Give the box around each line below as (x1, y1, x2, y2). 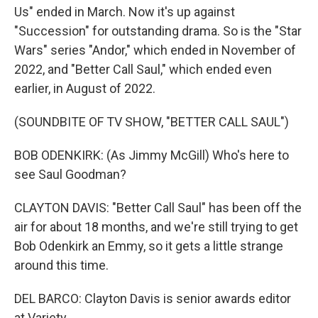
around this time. (14, 258, 109, 273)
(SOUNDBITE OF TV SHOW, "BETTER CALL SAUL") (14, 114, 289, 129)
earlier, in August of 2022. (14, 81, 155, 96)
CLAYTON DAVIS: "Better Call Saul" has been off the (14, 200, 302, 215)
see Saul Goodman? (14, 167, 126, 182)
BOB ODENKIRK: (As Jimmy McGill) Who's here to (14, 148, 289, 163)
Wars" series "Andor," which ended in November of (14, 43, 296, 57)
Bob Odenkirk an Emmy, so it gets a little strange (14, 238, 283, 253)
